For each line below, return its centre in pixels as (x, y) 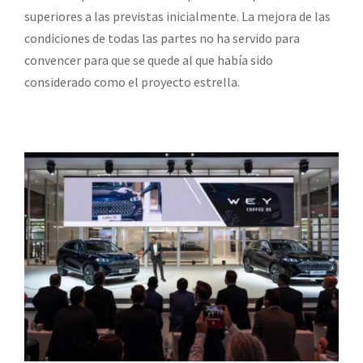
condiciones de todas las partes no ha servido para (162, 38)
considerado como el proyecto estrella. (132, 81)
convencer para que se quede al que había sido (149, 60)
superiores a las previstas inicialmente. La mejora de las (177, 16)
